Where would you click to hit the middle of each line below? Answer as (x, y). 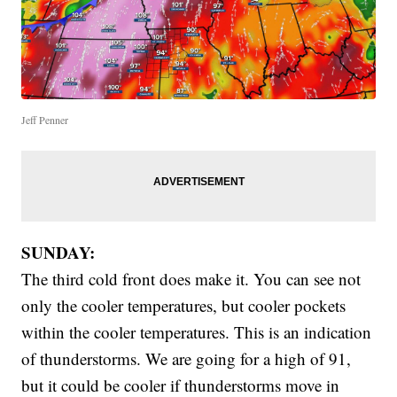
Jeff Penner (45, 119)
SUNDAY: (58, 252)
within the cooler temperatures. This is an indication (197, 331)
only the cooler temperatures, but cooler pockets (184, 305)
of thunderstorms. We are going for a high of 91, (187, 358)
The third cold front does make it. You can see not (191, 278)
